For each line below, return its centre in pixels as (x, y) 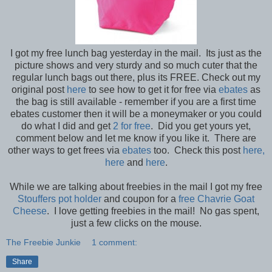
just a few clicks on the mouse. (136, 223)
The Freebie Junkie (43, 243)
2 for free (132, 126)
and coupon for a (140, 199)
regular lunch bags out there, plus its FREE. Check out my (136, 78)
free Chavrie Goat (216, 199)
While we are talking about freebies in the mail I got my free (136, 187)
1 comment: (115, 243)
